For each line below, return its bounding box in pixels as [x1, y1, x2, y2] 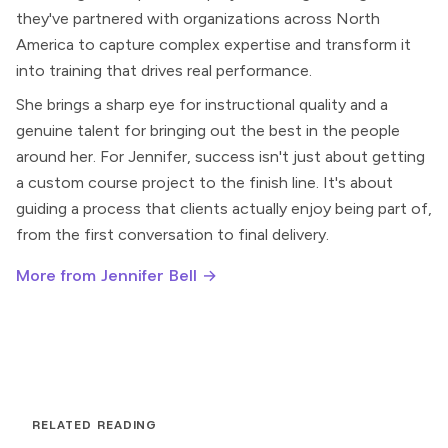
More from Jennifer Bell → [16, 265, 217, 287]
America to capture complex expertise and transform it [16, 35, 411, 55]
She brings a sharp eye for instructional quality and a [16, 95, 388, 115]
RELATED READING [32, 417, 158, 434]
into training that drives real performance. [16, 61, 312, 81]
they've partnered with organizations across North [16, 9, 380, 29]
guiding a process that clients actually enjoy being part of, [16, 199, 432, 219]
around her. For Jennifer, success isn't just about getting [16, 147, 425, 167]
